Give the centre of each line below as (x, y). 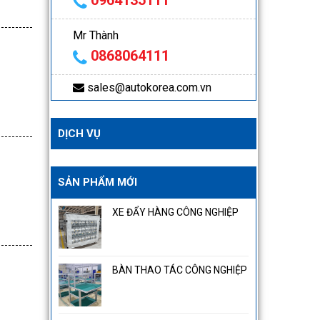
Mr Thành (95, 35)
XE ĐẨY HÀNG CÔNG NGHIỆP (175, 212)
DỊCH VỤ (79, 134)
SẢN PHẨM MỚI (97, 182)
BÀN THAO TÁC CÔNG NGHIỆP (179, 270)
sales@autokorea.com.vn (149, 87)
